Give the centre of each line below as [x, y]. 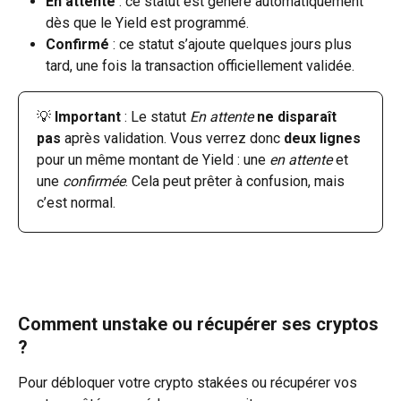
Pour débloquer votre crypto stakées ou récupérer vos [189, 382]
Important [88, 116]
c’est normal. [76, 202]
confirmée [94, 181]
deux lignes [322, 138]
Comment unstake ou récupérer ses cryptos [200, 324]
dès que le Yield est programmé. [147, 22]
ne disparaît [299, 116]
